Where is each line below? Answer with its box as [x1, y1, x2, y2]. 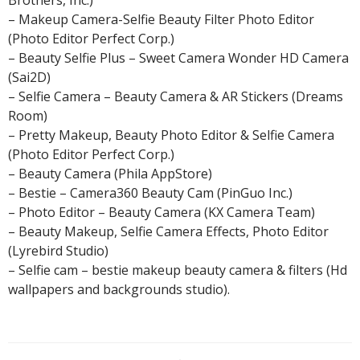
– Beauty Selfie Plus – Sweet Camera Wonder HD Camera [8, 49, 349, 67]
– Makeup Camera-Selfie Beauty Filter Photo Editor [8, 10, 314, 29]
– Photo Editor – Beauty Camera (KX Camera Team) [8, 203, 315, 222]
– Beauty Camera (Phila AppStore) [8, 165, 212, 183]
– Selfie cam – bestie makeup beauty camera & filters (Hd [8, 261, 347, 280]
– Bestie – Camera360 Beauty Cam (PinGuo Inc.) [8, 184, 292, 202]
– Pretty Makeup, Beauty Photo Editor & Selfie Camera [8, 126, 334, 145]
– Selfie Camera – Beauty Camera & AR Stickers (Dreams [8, 88, 343, 106]
